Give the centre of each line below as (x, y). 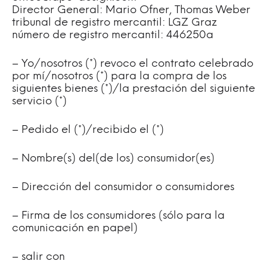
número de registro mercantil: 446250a (113, 35)
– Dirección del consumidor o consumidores (123, 187)
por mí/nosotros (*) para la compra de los (119, 77)
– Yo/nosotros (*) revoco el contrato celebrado (133, 64)
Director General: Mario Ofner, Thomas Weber (131, 10)
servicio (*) (39, 102)
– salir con (38, 257)
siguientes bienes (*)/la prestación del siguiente (133, 89)
